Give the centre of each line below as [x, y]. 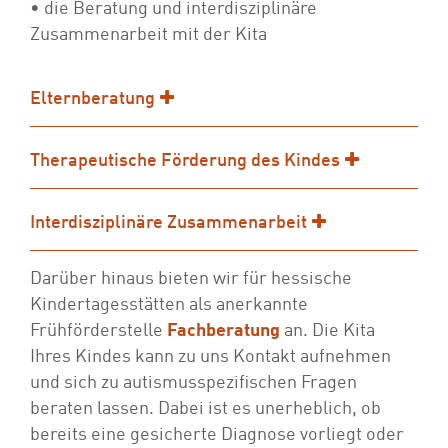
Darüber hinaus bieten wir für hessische [191, 279]
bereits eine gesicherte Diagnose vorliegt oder [217, 435]
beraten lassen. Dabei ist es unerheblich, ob [205, 409]
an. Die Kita [327, 331]
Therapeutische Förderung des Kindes [185, 161]
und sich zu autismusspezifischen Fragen [193, 383]
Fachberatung [223, 331]
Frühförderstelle [98, 331]
